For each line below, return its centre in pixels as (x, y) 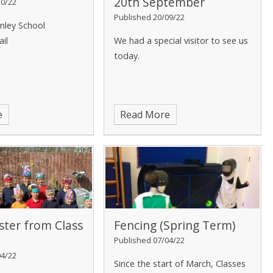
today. (128, 56)
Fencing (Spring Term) (174, 225)
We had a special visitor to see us (181, 41)
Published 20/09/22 (149, 17)
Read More (145, 115)
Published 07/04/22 (149, 240)
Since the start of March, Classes (179, 263)
